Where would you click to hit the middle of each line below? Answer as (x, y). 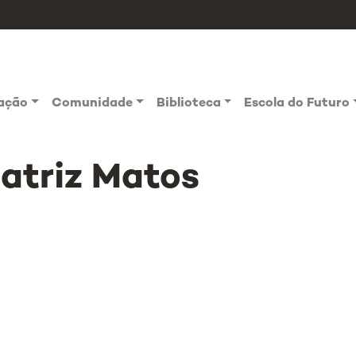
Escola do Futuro (297, 104)
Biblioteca (188, 104)
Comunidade (93, 104)
